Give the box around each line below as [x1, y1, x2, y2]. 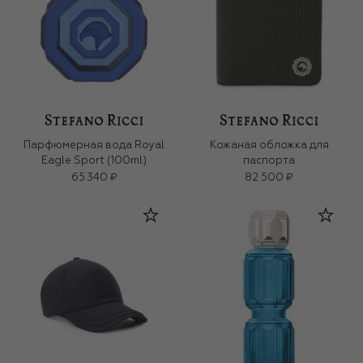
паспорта [243, 156, 295, 167]
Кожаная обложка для [209, 140, 329, 152]
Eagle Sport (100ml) [41, 156, 147, 167]
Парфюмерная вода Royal [23, 140, 164, 152]
